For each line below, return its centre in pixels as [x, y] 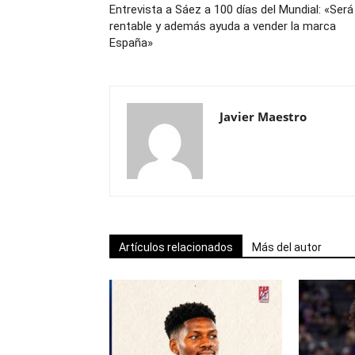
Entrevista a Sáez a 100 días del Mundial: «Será [231, 10]
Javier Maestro [263, 116]
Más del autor [287, 247]
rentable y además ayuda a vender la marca [223, 26]
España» [131, 43]
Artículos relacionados [176, 247]
